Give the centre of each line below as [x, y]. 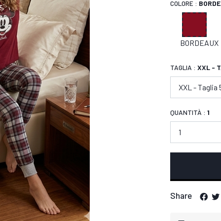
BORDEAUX [199, 43]
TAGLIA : [184, 67]
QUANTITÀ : [189, 112]
